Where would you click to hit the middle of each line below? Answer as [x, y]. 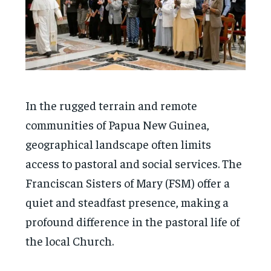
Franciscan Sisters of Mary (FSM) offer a [128, 182]
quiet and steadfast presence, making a [127, 201]
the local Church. [70, 240]
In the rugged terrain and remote [112, 105]
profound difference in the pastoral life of [133, 221]
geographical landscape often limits [119, 143]
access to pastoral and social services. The [134, 163]
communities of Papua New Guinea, [118, 124]
